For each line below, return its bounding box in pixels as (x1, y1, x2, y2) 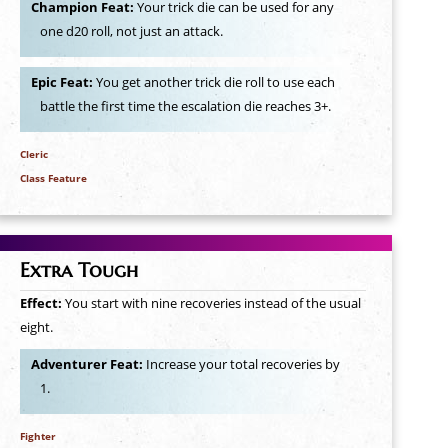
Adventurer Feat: (30, 355, 146, 374)
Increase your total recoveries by (145, 355, 340, 374)
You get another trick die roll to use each (95, 73, 335, 92)
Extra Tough (19, 258, 138, 282)
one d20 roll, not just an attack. (40, 22, 224, 41)
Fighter (19, 428, 56, 443)
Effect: (19, 294, 65, 312)
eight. (19, 318, 53, 336)
